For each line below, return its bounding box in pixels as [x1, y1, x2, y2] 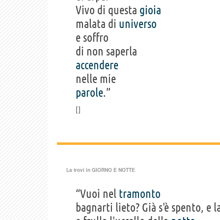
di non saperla [76, 45, 137, 58]
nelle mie [76, 72, 116, 86]
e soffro [76, 31, 109, 45]
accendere [76, 58, 118, 72]
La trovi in [66, 166, 92, 174]
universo [119, 17, 157, 31]
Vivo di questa [76, 3, 139, 17]
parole [76, 86, 103, 100]
